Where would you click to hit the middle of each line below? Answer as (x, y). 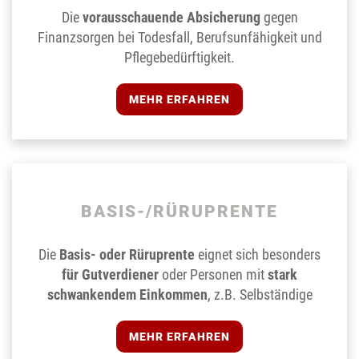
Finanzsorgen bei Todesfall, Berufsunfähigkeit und (179, 38)
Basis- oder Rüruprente (127, 255)
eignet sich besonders (258, 255)
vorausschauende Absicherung (171, 18)
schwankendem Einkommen (127, 295)
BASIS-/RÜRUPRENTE (179, 212)
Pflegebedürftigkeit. (179, 58)
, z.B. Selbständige (260, 295)
